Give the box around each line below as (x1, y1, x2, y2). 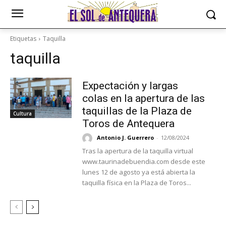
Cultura (13, 109, 32, 117)
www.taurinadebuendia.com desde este (82, 157, 205, 166)
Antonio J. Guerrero (96, 134, 154, 142)
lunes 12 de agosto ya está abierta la (82, 167, 195, 177)
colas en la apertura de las (82, 92, 205, 105)
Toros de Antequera (82, 118, 175, 130)
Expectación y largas (82, 80, 178, 92)
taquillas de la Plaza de (82, 105, 192, 118)
